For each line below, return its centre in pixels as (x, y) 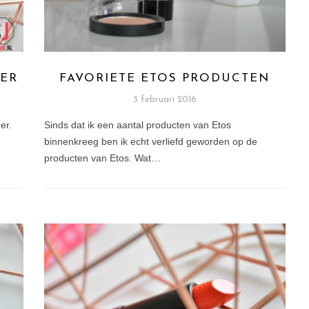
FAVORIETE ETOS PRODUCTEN (165, 79)
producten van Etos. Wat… (102, 158)
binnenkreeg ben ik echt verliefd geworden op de (150, 142)
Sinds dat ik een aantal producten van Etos (137, 125)
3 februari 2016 (165, 100)
